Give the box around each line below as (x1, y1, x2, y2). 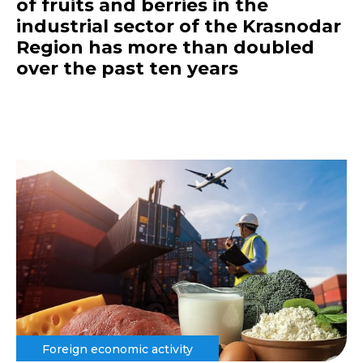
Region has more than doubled (16, 36, 314, 59)
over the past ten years (16, 58, 238, 80)
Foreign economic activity (42, 341, 193, 357)
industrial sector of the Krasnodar (16, 15, 341, 38)
